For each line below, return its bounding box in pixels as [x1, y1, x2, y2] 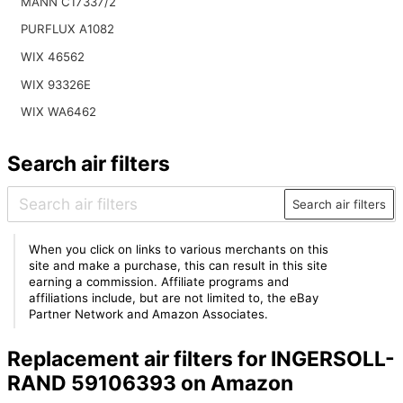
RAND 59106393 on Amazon [6, 371, 293, 397]
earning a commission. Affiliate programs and [29, 273, 290, 289]
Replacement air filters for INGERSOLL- [6, 346, 395, 372]
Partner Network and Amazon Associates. [29, 306, 269, 321]
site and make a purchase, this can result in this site [29, 257, 328, 273]
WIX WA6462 [20, 104, 96, 120]
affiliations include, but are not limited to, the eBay [29, 290, 319, 305]
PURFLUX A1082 [20, 22, 114, 37]
